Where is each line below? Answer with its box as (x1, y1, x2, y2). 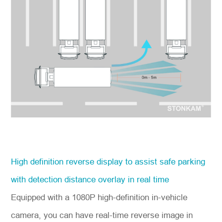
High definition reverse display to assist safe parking (11, 157, 206, 166)
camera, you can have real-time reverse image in (11, 210, 193, 220)
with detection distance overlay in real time (11, 174, 169, 184)
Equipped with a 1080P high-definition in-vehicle (11, 192, 188, 202)
